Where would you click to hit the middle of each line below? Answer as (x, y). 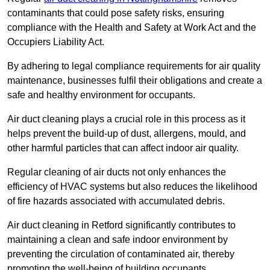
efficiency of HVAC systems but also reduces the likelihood (132, 187)
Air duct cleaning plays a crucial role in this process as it (126, 119)
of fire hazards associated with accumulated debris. (116, 201)
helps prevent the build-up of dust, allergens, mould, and (127, 134)
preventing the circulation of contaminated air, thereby (121, 254)
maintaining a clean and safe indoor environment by (118, 240)
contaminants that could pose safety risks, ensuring (116, 13)
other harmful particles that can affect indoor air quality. (123, 148)
